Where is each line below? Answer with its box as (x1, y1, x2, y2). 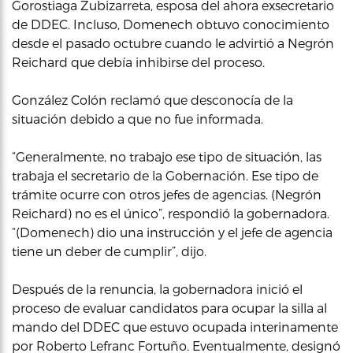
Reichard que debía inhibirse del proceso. (12, 54, 265, 69)
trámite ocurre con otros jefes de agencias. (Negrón (12, 187, 321, 202)
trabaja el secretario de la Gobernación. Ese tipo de (12, 168, 318, 183)
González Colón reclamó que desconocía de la (12, 92, 293, 107)
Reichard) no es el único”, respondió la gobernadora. (12, 206, 329, 221)
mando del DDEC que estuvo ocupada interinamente (12, 319, 338, 334)
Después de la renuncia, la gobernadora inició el (12, 281, 303, 296)
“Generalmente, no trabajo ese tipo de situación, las (12, 149, 321, 164)
